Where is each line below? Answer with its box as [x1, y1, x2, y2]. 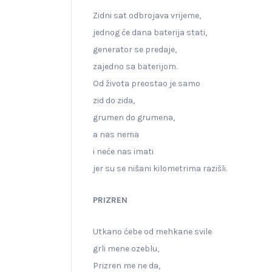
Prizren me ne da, [93, 260, 160, 271]
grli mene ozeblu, [93, 243, 159, 254]
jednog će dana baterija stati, [93, 27, 207, 38]
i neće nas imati [93, 146, 154, 157]
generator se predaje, [93, 44, 177, 55]
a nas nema [93, 129, 139, 140]
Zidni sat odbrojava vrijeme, [93, 10, 201, 21]
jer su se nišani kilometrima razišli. [93, 163, 227, 174]
